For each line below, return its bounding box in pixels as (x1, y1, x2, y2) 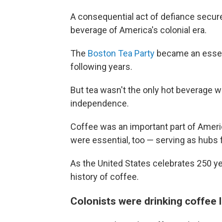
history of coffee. (70, 171, 139, 182)
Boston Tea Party (88, 48, 155, 59)
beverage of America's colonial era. (70, 25, 207, 36)
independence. (70, 98, 129, 109)
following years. (70, 61, 132, 72)
